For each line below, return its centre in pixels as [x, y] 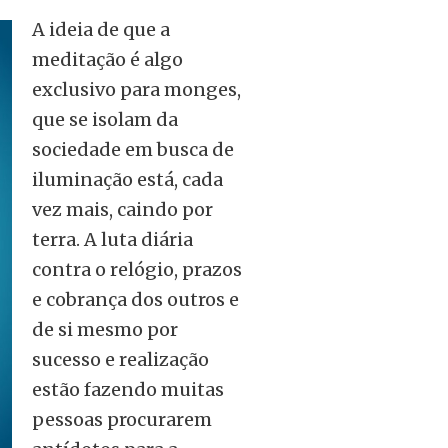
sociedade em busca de [133, 149]
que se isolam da [105, 119]
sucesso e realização [120, 359]
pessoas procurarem [122, 419]
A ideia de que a [101, 29]
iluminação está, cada [127, 179]
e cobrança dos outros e [135, 299]
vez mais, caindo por [122, 209]
